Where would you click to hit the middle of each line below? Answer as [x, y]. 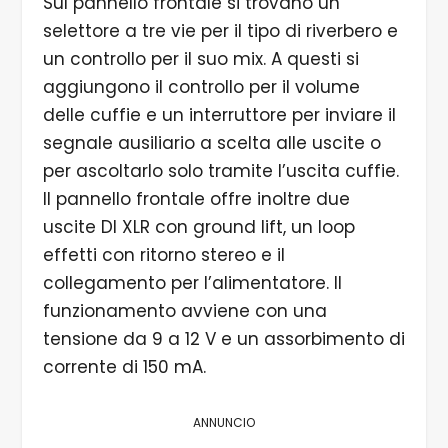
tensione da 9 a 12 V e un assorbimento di [223, 339]
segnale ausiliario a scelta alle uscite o [211, 143]
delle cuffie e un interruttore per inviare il [219, 115]
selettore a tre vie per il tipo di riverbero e [220, 31]
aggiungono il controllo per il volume [201, 87]
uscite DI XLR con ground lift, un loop [198, 227]
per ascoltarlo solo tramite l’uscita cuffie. [220, 171]
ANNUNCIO [224, 422]
